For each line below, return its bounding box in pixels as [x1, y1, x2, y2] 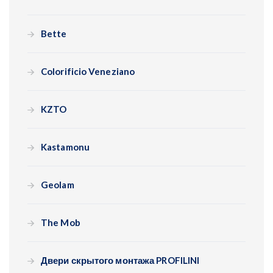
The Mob [41, 217, 80, 229]
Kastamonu [41, 141, 90, 153]
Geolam [41, 179, 74, 191]
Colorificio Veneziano [41, 66, 135, 77]
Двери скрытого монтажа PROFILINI [41, 255, 200, 266]
